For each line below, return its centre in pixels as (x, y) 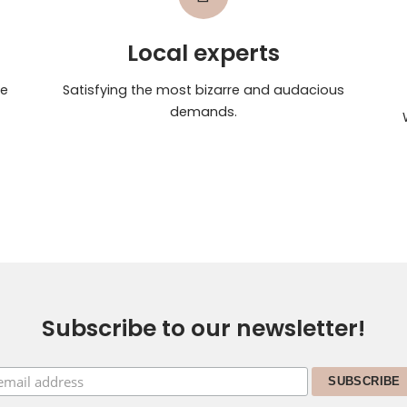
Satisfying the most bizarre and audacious (203, 89)
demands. (203, 111)
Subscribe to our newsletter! (203, 328)
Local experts (203, 53)
